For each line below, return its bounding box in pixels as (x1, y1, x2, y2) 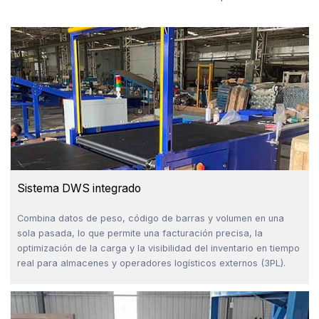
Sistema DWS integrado (16, 181, 141, 195)
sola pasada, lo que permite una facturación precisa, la (16, 227, 263, 239)
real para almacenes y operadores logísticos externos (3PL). (16, 257, 286, 268)
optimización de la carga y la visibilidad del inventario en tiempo (16, 242, 300, 253)
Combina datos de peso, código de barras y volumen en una (16, 212, 284, 224)
